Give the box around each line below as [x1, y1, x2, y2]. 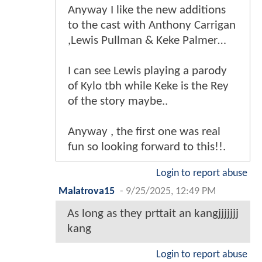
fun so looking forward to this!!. [68, 141, 226, 154]
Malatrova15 [58, 187, 115, 197]
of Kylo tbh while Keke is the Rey [68, 80, 229, 93]
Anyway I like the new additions [68, 4, 226, 17]
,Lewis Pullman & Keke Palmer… [68, 35, 226, 47]
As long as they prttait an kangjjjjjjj [67, 208, 239, 220]
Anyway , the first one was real [68, 126, 220, 139]
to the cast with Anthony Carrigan [68, 19, 236, 32]
